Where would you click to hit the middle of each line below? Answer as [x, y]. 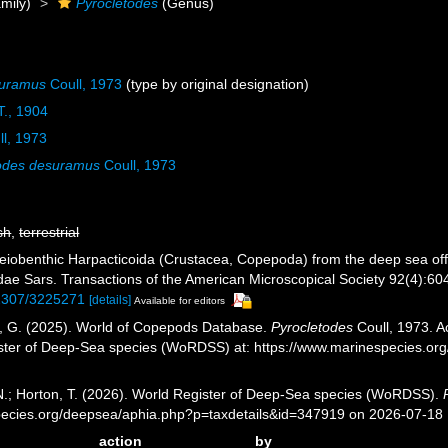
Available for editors [180, 300]
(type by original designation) [216, 84]
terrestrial [49, 232]
